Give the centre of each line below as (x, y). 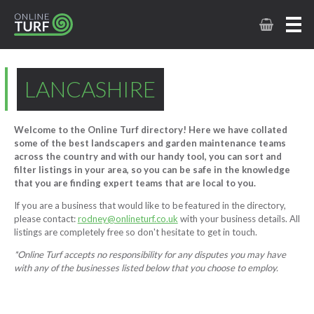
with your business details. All (239, 218)
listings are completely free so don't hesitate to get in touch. (135, 232)
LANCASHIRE (90, 89)
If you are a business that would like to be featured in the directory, (150, 205)
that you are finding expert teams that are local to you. (135, 183)
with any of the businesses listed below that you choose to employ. (146, 268)
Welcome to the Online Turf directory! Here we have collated (150, 129)
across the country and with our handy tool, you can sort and (148, 156)
